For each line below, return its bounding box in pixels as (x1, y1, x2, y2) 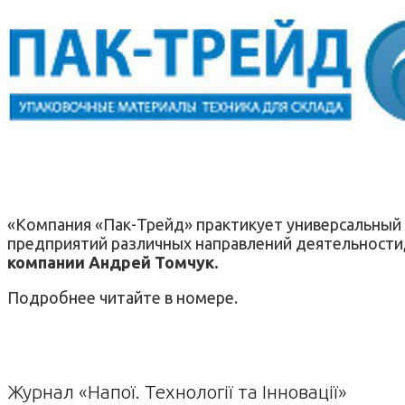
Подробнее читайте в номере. (7, 287, 238, 306)
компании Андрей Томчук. (7, 252, 218, 271)
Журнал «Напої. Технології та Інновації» (7, 380, 347, 402)
